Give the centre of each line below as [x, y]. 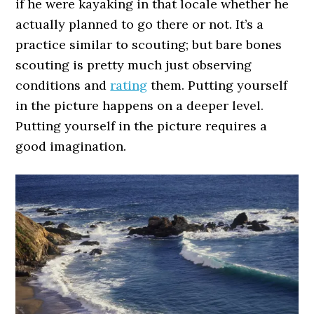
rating [129, 86]
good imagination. [71, 146]
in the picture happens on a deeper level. [140, 106]
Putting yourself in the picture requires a [142, 126]
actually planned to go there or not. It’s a [140, 25]
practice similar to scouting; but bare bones [149, 45]
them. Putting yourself [218, 86]
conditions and [63, 86]
